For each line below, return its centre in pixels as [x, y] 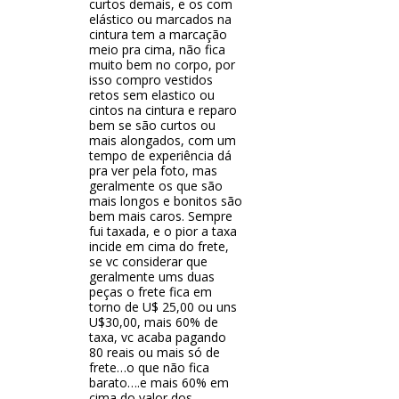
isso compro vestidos [151, 80]
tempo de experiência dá [160, 156]
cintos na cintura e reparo [163, 110]
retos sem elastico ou [152, 95]
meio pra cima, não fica [157, 50]
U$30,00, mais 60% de [154, 322]
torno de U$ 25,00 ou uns [163, 307]
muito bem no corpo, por [162, 65]
